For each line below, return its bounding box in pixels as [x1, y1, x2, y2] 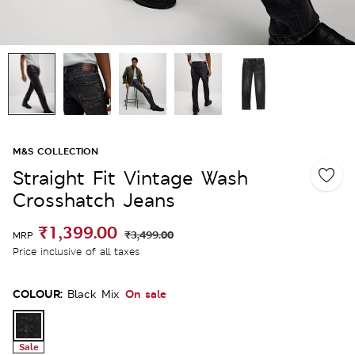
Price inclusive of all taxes [13, 244, 139, 258]
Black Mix [67, 286, 119, 301]
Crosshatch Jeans [13, 187, 175, 212]
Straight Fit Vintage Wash [13, 165, 248, 190]
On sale [125, 285, 166, 301]
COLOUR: [13, 285, 63, 301]
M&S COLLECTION [13, 144, 98, 158]
